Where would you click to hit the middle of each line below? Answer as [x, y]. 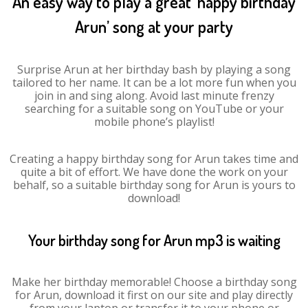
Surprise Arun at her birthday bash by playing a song [154, 69]
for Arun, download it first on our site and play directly [154, 295]
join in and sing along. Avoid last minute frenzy [154, 96]
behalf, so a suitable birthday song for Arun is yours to [154, 185]
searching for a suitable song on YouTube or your [154, 109]
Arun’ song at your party [154, 26]
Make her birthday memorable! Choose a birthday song [154, 282]
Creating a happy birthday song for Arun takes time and [154, 159]
